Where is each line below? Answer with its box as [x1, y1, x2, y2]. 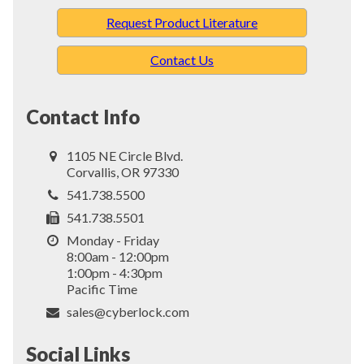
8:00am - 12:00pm [67, 249, 170, 265]
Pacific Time [67, 281, 138, 297]
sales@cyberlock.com [67, 304, 190, 320]
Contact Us [150, 52, 214, 68]
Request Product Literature [106, 15, 258, 31]
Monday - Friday [67, 232, 160, 249]
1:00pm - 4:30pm [67, 265, 163, 281]
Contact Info [26, 105, 140, 129]
